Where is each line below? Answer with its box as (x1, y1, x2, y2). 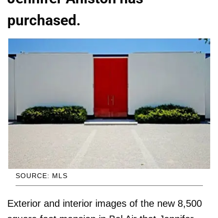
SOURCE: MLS (15, 172, 68, 180)
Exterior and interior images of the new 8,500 (7, 198, 202, 209)
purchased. (7, 12, 81, 29)
